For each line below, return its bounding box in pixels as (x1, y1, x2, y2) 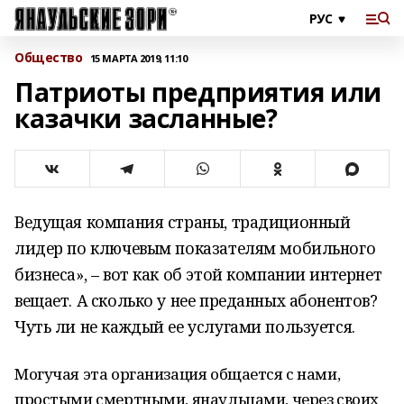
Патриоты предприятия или (14, 75, 381, 109)
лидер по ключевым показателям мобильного (14, 237, 376, 259)
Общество (14, 49, 83, 66)
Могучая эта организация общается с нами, (14, 363, 341, 384)
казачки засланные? (14, 101, 278, 135)
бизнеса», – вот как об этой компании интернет (14, 263, 382, 285)
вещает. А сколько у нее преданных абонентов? (14, 289, 378, 311)
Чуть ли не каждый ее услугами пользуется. (14, 316, 355, 337)
